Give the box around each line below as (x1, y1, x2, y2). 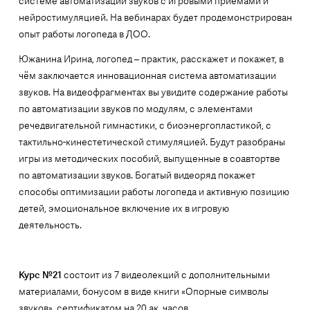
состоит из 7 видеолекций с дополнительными (61, 268, 270, 282)
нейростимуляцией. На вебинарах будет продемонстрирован (18, 11, 292, 24)
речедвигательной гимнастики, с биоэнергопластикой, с (18, 119, 271, 132)
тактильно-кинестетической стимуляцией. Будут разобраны (18, 136, 285, 149)
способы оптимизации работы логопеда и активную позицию (18, 185, 289, 199)
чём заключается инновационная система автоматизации (18, 69, 276, 82)
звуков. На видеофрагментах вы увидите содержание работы (18, 86, 288, 99)
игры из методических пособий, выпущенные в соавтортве (18, 152, 280, 165)
